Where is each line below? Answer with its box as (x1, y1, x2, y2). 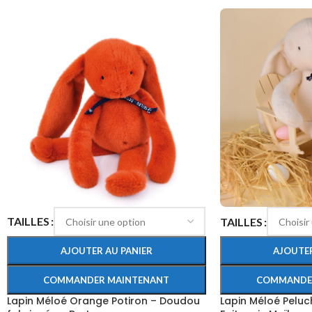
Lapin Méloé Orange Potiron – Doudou (7, 294, 200, 308)
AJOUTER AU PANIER (60, 245, 153, 256)
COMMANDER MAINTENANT (43, 274, 170, 286)
